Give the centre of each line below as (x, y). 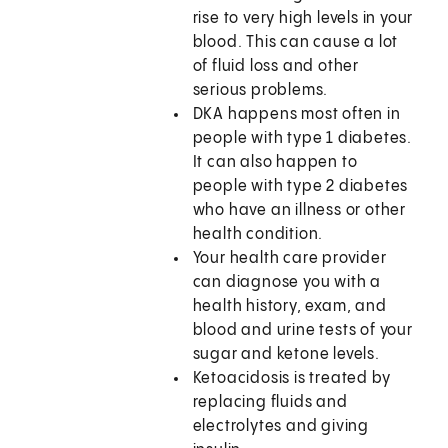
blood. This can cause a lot (295, 43)
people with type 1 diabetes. (302, 139)
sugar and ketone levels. (286, 355)
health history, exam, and (289, 307)
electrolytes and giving (281, 427)
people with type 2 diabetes (300, 187)
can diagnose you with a (287, 283)
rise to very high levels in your (303, 19)
